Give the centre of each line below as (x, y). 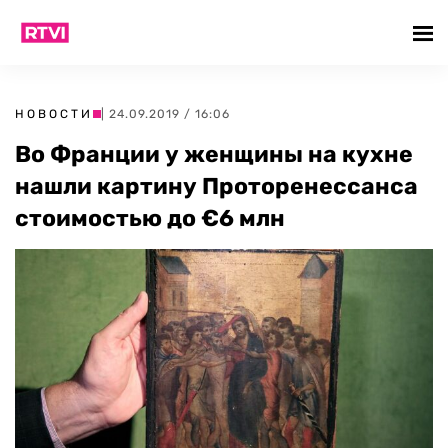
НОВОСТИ (54, 114)
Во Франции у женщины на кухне (214, 154)
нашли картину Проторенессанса (216, 186)
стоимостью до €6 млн (150, 218)
